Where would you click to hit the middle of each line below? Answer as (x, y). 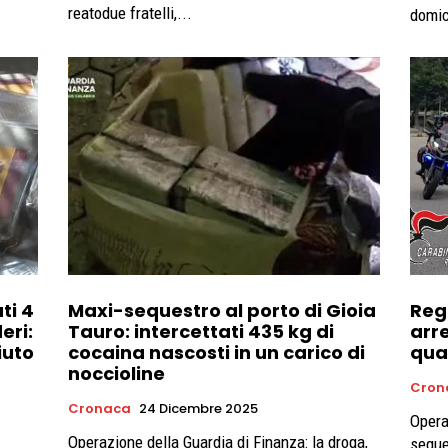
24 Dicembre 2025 (198, 409)
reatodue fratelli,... (130, 12)
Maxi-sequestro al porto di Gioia (222, 311)
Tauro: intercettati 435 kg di (201, 332)
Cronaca (99, 409)
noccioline (116, 374)
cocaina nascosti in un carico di (216, 353)
